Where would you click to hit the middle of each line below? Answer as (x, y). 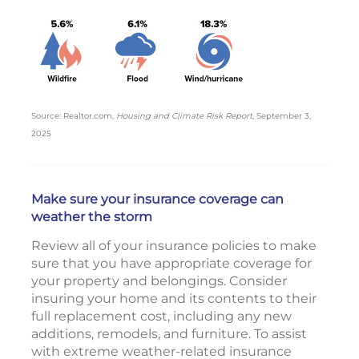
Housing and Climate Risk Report (184, 116)
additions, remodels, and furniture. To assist (169, 334)
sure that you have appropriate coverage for (171, 264)
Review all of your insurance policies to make (174, 246)
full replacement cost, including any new (161, 317)
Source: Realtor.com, (74, 116)
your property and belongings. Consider (159, 281)
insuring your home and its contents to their (174, 299)
